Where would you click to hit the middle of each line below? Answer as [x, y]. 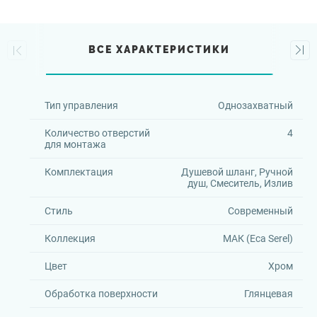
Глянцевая [268, 294]
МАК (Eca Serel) [258, 238]
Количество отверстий [97, 133]
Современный [260, 211]
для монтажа [75, 144]
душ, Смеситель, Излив [240, 183]
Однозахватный [255, 105]
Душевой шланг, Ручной [237, 172]
